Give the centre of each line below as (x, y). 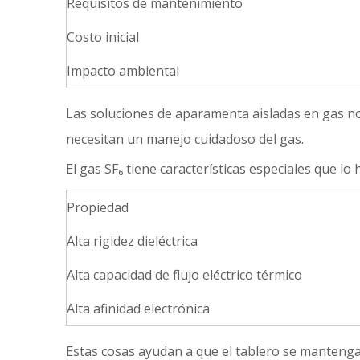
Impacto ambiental (123, 71)
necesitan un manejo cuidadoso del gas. (185, 139)
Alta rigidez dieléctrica (132, 241)
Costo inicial (103, 37)
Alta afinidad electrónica (138, 309)
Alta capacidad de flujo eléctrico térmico (184, 275)
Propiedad (98, 207)
